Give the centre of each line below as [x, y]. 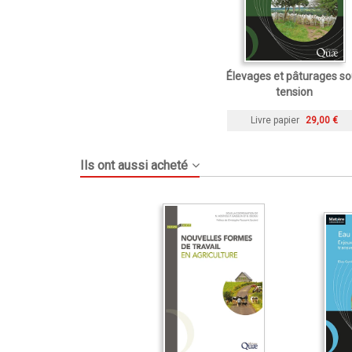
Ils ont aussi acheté [134, 166]
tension [294, 92]
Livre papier [275, 121]
